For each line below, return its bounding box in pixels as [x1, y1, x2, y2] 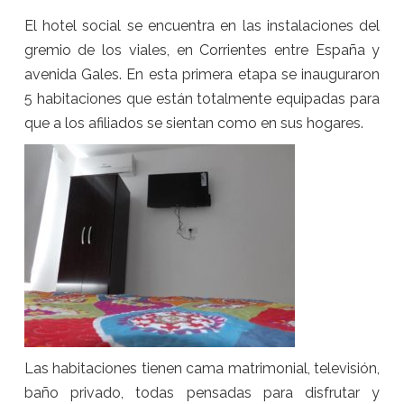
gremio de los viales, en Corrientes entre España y [23, 41, 381, 60]
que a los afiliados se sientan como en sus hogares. [23, 115, 363, 133]
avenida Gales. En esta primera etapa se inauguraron [23, 66, 381, 84]
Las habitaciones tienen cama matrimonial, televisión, [23, 360, 381, 378]
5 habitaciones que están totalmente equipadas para [23, 90, 381, 108]
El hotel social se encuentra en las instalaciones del [23, 17, 381, 35]
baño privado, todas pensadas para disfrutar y [23, 384, 381, 402]
